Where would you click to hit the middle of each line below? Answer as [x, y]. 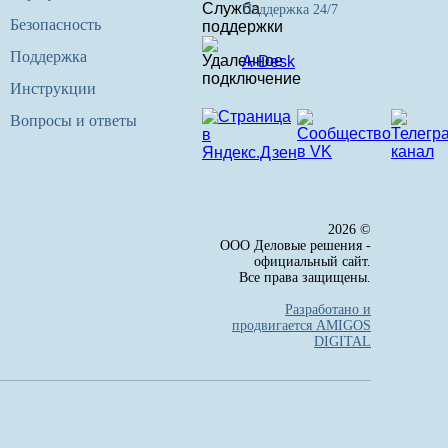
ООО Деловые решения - [295, 245]
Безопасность [55, 24]
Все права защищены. [305, 277]
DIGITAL [342, 341]
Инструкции [52, 88]
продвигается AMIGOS [301, 325]
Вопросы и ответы [73, 120]
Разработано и [328, 309]
